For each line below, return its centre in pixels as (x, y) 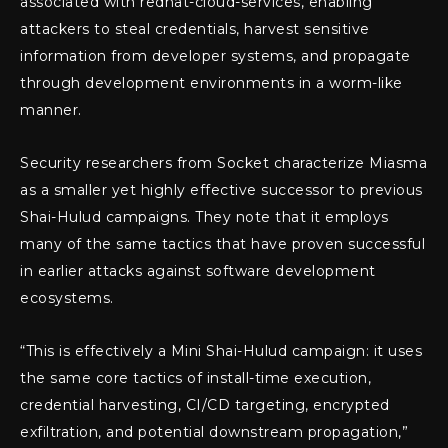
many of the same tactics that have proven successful (222, 244)
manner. (51, 110)
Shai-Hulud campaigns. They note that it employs (204, 217)
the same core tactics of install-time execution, (195, 378)
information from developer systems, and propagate (215, 56)
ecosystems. (67, 298)
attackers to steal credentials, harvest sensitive (195, 29)
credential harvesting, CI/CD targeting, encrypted (205, 405)
